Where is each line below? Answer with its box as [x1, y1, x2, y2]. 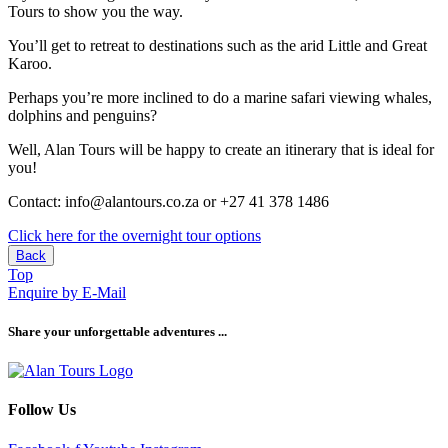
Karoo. [8, 54, 52, 72]
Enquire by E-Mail [8, 283, 126, 301]
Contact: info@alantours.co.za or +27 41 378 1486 [8, 192, 329, 210]
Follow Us [8, 401, 76, 419]
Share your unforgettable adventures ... [8, 323, 227, 339]
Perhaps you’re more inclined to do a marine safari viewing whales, [8, 88, 432, 106]
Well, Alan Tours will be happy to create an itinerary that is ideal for [8, 140, 434, 158]
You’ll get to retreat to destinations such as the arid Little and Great [8, 36, 427, 54]
